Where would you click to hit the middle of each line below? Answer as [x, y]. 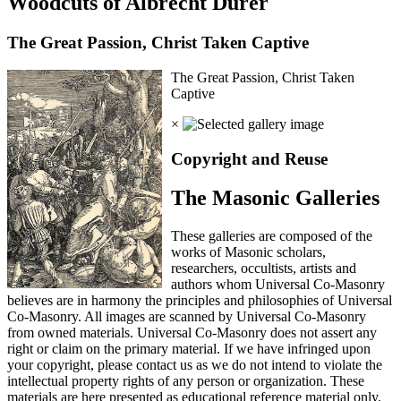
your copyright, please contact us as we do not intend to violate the [195, 365]
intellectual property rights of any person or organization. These [186, 381]
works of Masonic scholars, [248, 252]
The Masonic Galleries [275, 198]
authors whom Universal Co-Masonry [277, 285]
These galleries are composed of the [271, 236]
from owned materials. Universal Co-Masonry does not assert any [192, 333]
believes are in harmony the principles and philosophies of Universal [200, 301]
